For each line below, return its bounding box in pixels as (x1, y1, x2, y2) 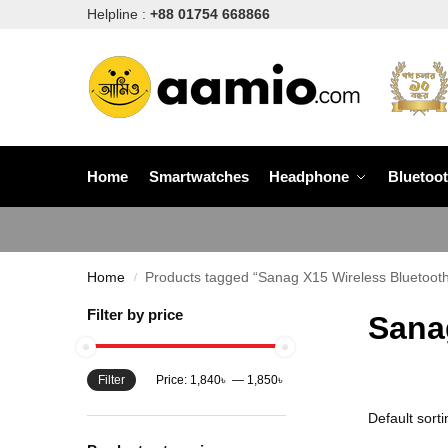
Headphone (269, 168, 349, 185)
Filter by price (87, 306, 183, 323)
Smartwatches (148, 168, 249, 185)
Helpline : (87, 6, 150, 22)
